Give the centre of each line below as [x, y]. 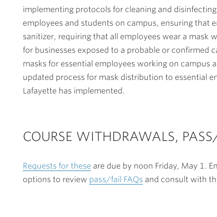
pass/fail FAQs [116, 179]
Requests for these [57, 166]
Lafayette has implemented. [74, 91]
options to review [56, 179]
